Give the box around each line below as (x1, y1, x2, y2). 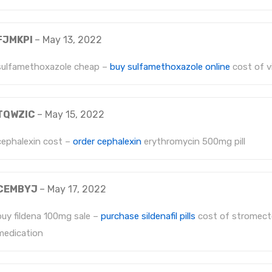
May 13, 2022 (42, 34, 102, 46)
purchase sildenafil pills (101, 211, 195, 222)
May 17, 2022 (47, 183, 106, 195)
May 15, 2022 (45, 109, 104, 121)
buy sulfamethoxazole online (110, 61, 230, 73)
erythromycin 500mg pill (141, 136, 245, 148)
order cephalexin (73, 136, 141, 148)
